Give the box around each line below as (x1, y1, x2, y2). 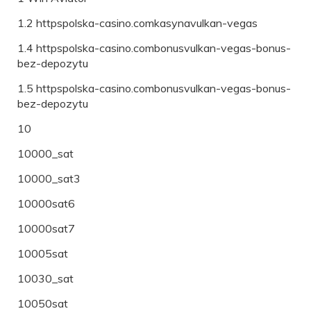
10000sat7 (17, 221, 75, 235)
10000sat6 (17, 196, 75, 210)
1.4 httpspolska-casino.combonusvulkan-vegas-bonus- (17, 40, 291, 55)
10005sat (17, 246, 68, 260)
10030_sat (17, 271, 74, 285)
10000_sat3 (17, 171, 81, 185)
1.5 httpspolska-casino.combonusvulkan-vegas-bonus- (17, 81, 291, 95)
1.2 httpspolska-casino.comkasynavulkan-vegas (17, 15, 258, 30)
